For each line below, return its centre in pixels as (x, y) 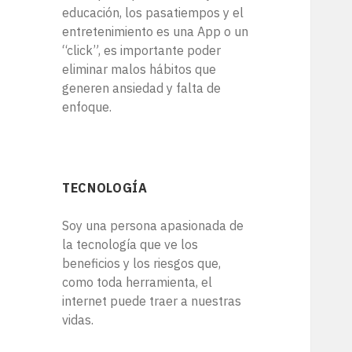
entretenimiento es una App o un (156, 32)
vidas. (78, 320)
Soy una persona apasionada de (153, 226)
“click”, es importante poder (142, 51)
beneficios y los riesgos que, (142, 264)
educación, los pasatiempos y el (153, 13)
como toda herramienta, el (137, 282)
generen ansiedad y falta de (142, 88)
